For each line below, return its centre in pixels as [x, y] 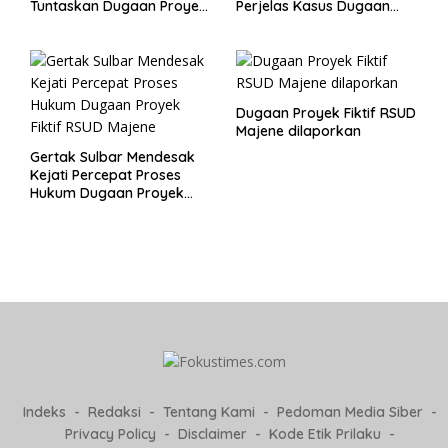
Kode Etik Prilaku [325, 434]
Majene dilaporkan [298, 131]
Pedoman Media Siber [350, 412]
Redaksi [114, 412]
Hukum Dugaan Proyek [107, 193]
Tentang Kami [209, 412]
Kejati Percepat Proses [105, 175]
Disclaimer [212, 434]
